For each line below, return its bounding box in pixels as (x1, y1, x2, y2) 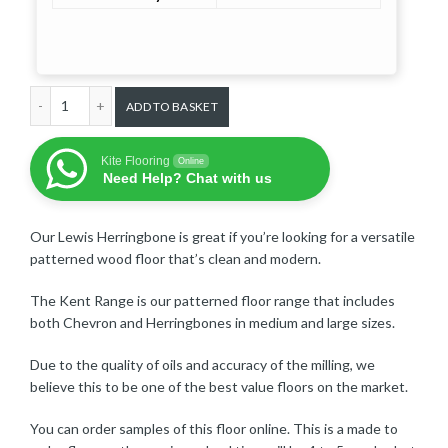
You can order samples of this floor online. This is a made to (30, 420, 398, 438)
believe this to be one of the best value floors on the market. (30, 378, 408, 396)
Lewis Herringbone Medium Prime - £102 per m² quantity (69, 87, 421, 105)
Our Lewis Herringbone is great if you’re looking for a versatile (30, 228, 415, 246)
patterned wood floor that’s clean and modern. (30, 250, 321, 268)
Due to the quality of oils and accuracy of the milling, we (30, 356, 375, 374)
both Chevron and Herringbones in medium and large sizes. (30, 314, 395, 332)
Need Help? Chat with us (103, 170, 272, 187)
